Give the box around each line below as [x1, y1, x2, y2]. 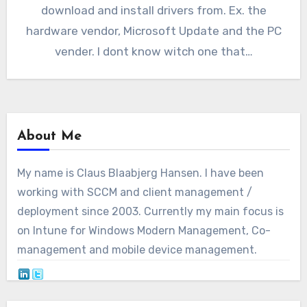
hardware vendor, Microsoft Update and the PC [25, 23, 282, 38]
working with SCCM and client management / [16, 185, 252, 199]
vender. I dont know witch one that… [54, 44, 253, 58]
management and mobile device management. [16, 243, 257, 256]
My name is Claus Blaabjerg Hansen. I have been [16, 166, 264, 180]
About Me [16, 129, 82, 143]
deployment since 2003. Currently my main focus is [16, 204, 284, 218]
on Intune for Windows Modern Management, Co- [16, 223, 271, 237]
